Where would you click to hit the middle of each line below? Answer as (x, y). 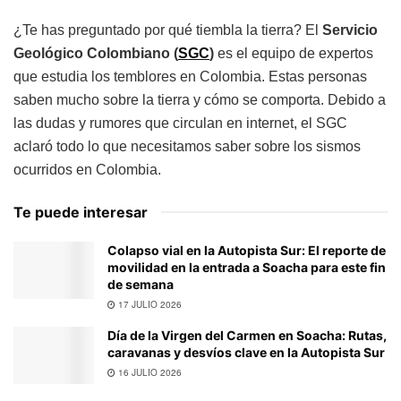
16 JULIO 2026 (149, 372)
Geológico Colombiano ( (96, 53)
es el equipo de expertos (294, 53)
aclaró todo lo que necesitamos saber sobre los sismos (187, 146)
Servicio (350, 30)
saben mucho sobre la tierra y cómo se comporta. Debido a (200, 99)
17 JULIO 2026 (149, 304)
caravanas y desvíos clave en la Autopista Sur (246, 352)
